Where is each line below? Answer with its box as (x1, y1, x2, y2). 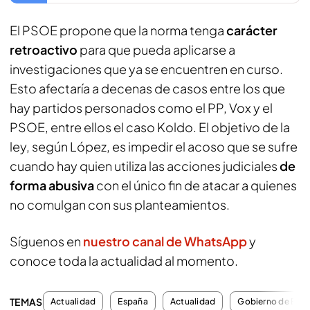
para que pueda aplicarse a (80, 42, 235, 57)
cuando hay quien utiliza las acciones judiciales (10, 158, 277, 174)
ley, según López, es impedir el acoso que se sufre (10, 138, 298, 154)
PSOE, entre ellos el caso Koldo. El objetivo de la (10, 119, 290, 135)
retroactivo (10, 42, 80, 57)
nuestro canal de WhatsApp (83, 233, 247, 249)
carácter (226, 22, 277, 38)
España (118, 296, 148, 307)
